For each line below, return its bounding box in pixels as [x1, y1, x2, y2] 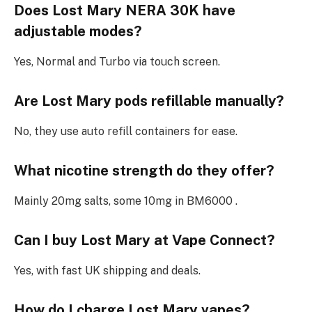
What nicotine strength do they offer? [14, 162, 274, 180]
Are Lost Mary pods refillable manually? [14, 93, 284, 110]
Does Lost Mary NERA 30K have [14, 2, 235, 19]
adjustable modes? [14, 23, 142, 40]
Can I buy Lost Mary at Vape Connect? [14, 232, 275, 249]
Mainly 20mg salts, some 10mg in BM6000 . [14, 194, 237, 208]
